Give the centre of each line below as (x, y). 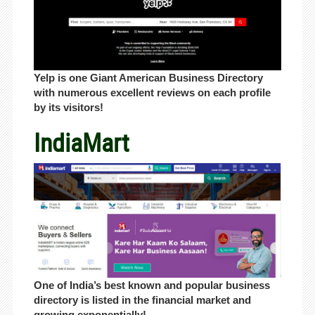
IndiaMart (81, 142)
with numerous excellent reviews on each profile (152, 93)
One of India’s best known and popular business (152, 285)
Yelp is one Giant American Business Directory (148, 78)
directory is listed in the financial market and (142, 300)
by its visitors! (68, 108)
